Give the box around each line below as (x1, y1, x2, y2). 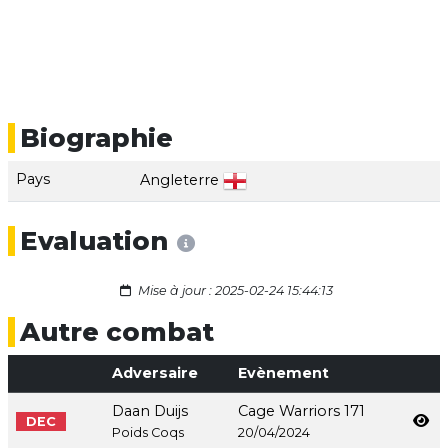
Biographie (20, 122, 173, 154)
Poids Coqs (112, 425, 184, 441)
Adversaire (112, 364, 198, 383)
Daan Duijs (112, 402, 188, 421)
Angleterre (140, 170, 219, 189)
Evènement (238, 364, 329, 383)
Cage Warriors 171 (238, 402, 365, 421)
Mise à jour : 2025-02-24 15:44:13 (134, 283, 333, 299)
